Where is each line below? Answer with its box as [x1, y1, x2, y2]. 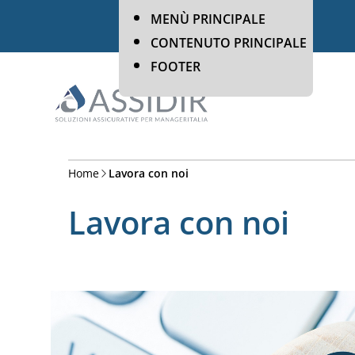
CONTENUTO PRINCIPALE [151, 34, 307, 52]
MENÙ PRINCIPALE [151, 10, 265, 28]
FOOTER [151, 58, 200, 75]
